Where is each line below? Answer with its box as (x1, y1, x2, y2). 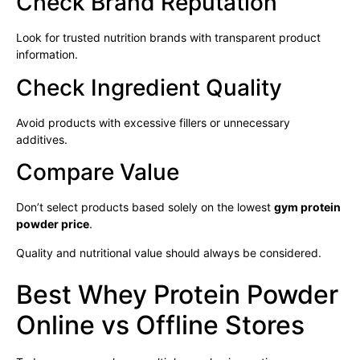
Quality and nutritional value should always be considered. (16, 245, 321, 260)
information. (16, 47, 78, 62)
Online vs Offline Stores (16, 309, 305, 342)
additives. (16, 132, 67, 146)
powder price (16, 217, 89, 231)
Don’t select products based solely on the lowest (16, 200, 274, 215)
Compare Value (16, 158, 179, 186)
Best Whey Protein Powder (16, 279, 338, 311)
